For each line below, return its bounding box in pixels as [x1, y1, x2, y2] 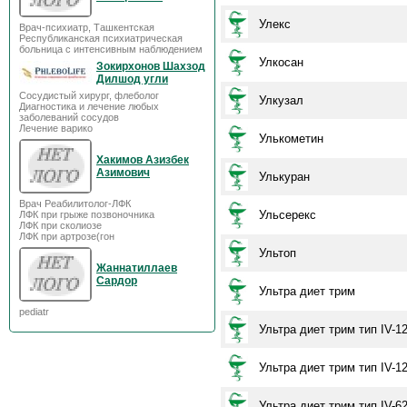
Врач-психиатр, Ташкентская [19, 22, 154, 33]
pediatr [19, 306, 49, 317]
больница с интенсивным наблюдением [19, 44, 203, 55]
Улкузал [259, 94, 303, 107]
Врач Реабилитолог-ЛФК [19, 198, 131, 209]
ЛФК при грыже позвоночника [19, 209, 154, 220]
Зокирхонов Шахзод [96, 60, 205, 73]
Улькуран [259, 170, 310, 184]
